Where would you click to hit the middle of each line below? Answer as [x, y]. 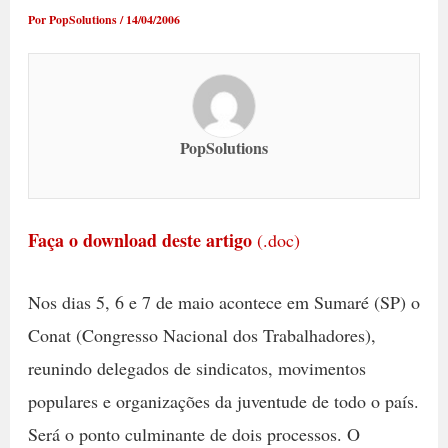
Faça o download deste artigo [139, 240]
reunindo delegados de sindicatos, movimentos [196, 367]
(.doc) [275, 240]
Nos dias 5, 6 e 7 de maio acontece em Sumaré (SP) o [223, 301]
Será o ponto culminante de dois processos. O [193, 433]
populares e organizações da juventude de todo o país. [223, 400]
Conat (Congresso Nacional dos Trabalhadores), [201, 334]
